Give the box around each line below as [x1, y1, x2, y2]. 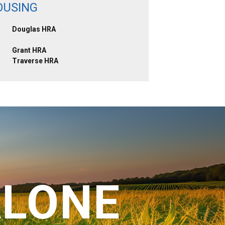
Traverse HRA [12, 57, 58, 65]
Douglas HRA [12, 25, 56, 33]
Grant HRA [12, 46, 46, 54]
